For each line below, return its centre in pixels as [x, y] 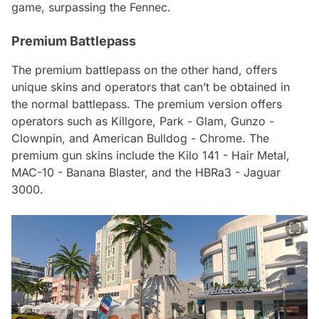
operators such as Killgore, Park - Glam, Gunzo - [143, 121]
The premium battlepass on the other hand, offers [144, 69]
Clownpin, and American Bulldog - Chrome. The [140, 138]
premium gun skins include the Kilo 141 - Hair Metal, [151, 155]
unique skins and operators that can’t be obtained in [151, 87]
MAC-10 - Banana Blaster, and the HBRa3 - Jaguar [146, 172]
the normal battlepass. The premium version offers [147, 104]
